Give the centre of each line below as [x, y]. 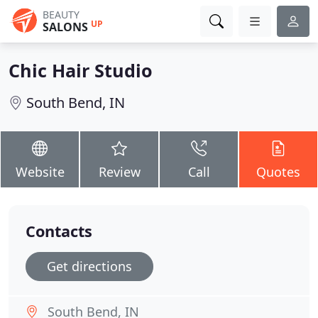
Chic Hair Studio [81, 70]
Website [40, 172]
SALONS [65, 27]
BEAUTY [61, 15]
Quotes [278, 172]
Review [119, 172]
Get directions [89, 266]
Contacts [59, 231]
